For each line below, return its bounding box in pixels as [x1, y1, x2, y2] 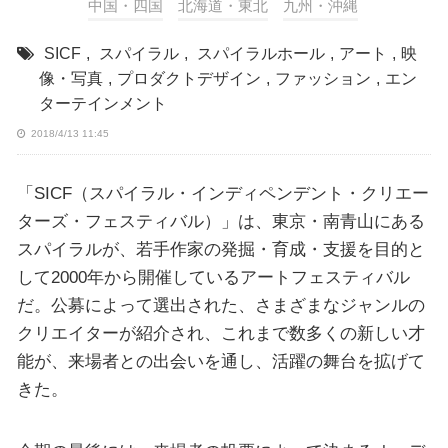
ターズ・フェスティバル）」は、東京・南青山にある [16, 211, 425, 232]
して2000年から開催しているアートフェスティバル [16, 267, 410, 288]
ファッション [274, 70, 371, 88]
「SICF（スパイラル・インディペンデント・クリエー [16, 183, 429, 204]
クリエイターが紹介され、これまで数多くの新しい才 [16, 323, 425, 344]
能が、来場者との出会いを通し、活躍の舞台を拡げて [16, 351, 425, 372]
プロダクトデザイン [116, 70, 261, 88]
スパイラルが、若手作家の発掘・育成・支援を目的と [16, 239, 425, 260]
